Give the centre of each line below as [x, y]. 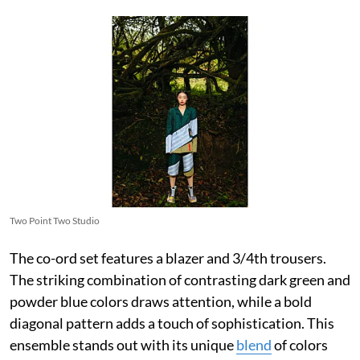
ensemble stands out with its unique [123, 345]
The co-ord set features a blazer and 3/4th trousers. [168, 258]
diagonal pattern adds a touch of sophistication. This [172, 323]
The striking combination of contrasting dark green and [180, 280]
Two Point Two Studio [55, 221]
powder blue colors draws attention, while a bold [161, 302]
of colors [300, 345]
